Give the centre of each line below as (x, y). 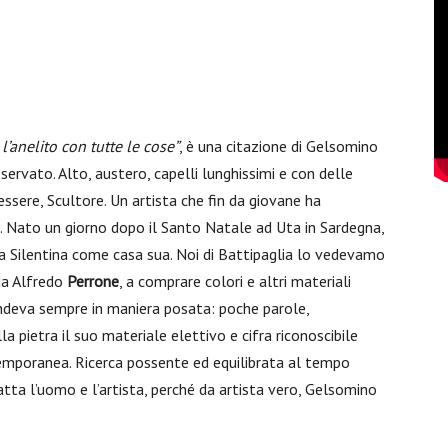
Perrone (93, 281)
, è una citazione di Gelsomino (278, 146)
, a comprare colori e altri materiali (235, 281)
